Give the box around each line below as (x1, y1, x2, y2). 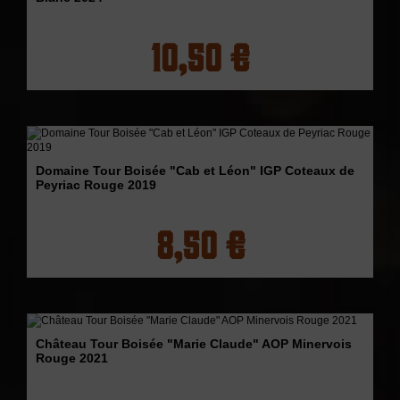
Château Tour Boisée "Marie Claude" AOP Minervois (36, 336, 352, 351)
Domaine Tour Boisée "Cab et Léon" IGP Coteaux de (36, 162, 354, 178)
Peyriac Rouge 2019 (36, 177, 156, 192)
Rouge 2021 (36, 350, 108, 365)
